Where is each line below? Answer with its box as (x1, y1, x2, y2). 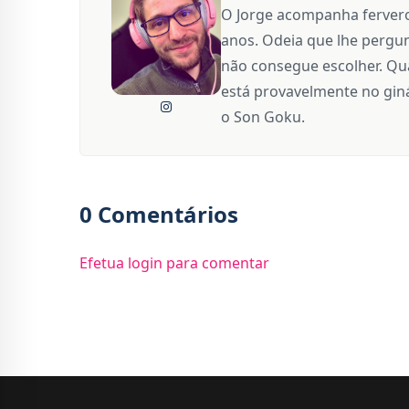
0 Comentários (79, 199, 238, 230)
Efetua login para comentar (79, 253, 269, 274)
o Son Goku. (221, 107, 305, 128)
